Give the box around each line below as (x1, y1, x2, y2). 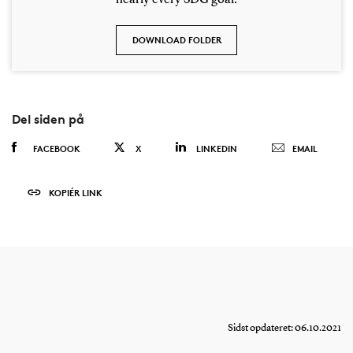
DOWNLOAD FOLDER (132, 33, 221, 46)
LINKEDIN (195, 142, 237, 154)
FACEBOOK (32, 142, 80, 154)
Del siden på (11, 110, 84, 127)
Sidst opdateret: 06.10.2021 (228, 322, 342, 333)
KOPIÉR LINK (48, 186, 102, 199)
